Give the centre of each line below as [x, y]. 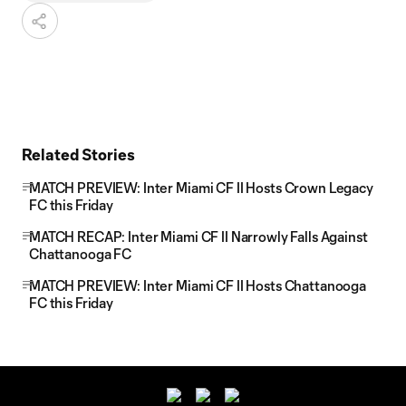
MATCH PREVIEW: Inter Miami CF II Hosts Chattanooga [198, 285]
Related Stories [78, 154]
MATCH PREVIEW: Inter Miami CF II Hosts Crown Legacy [201, 188]
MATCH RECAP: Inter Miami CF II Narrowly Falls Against [198, 237]
